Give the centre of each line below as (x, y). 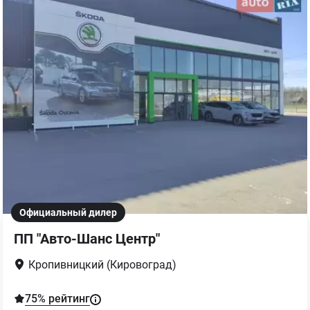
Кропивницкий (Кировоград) (102, 265)
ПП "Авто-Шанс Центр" (87, 239)
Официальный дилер (68, 212)
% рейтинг (64, 299)
